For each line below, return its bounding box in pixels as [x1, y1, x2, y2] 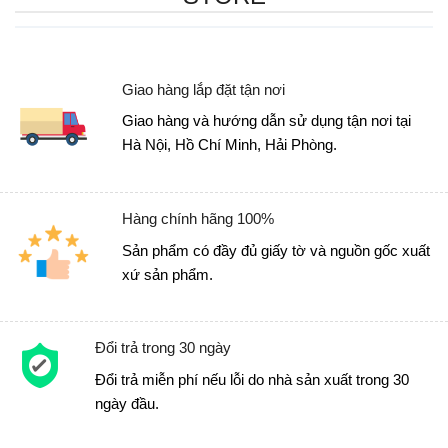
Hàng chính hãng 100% [121, 210, 274, 228]
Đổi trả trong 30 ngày [94, 339, 231, 357]
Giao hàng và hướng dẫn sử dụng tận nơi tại [121, 112, 411, 130]
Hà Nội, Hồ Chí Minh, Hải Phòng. [121, 136, 337, 154]
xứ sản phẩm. [121, 265, 213, 283]
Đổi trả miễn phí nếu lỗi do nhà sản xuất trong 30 [94, 370, 409, 388]
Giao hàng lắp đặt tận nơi [121, 80, 285, 98]
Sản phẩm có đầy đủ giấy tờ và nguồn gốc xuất [121, 241, 430, 259]
